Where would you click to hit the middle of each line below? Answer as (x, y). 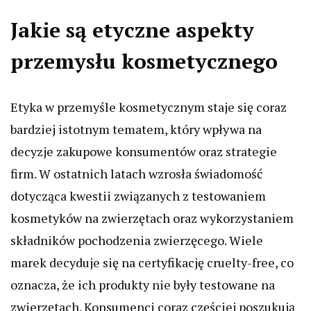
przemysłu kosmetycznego (144, 61)
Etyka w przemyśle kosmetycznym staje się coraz (149, 107)
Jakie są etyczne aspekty (132, 30)
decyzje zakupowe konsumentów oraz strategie (144, 152)
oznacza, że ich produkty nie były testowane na (143, 285)
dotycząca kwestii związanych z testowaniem (138, 196)
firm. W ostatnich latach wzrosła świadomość (136, 174)
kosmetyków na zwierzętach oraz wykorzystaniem (152, 218)
